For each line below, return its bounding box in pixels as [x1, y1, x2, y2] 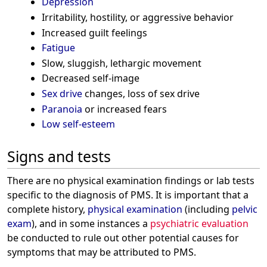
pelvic [232, 202, 257, 216]
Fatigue [41, 41, 75, 55]
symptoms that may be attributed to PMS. [7, 245, 196, 259]
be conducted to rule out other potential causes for [7, 231, 239, 244]
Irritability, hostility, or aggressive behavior [41, 10, 234, 24]
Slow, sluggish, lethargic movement [41, 56, 201, 70]
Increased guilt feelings [41, 26, 147, 39]
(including [182, 202, 232, 216]
